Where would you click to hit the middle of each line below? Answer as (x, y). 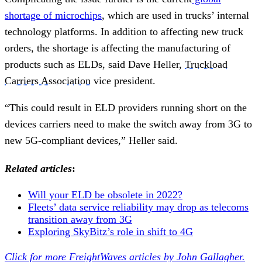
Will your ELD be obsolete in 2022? (105, 194)
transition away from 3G (80, 219)
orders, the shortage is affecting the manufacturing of (118, 48)
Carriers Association (48, 80)
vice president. (123, 80)
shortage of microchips (53, 15)
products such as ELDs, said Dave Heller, (95, 64)
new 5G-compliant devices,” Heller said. (91, 140)
